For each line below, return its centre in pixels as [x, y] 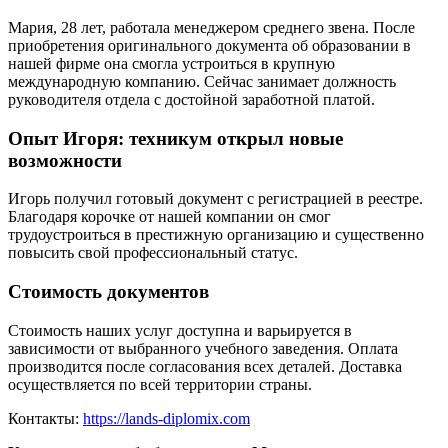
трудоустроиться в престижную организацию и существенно [216, 235]
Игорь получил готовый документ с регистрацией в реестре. [215, 199]
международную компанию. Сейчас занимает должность [202, 81]
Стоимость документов [108, 291]
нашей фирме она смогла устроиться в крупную [171, 63]
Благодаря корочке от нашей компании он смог [169, 217]
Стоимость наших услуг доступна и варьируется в [180, 330]
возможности [65, 160]
